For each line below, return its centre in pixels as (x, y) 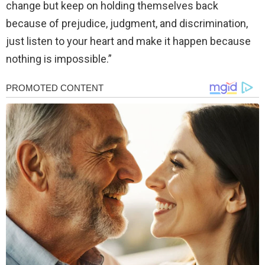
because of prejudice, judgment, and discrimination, (127, 24)
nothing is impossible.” (59, 59)
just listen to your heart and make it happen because (128, 41)
